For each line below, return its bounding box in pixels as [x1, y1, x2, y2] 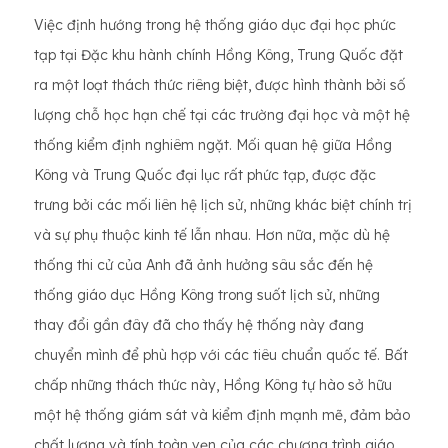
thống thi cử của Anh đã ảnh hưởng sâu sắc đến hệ [34, 256, 373, 274]
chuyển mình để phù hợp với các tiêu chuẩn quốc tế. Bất [34, 346, 408, 364]
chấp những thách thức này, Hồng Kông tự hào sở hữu [34, 376, 392, 394]
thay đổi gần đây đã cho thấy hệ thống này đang [34, 316, 364, 334]
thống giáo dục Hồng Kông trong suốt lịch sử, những [34, 286, 380, 304]
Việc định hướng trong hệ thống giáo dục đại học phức [34, 16, 396, 34]
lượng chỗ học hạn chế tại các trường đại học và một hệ [34, 106, 410, 124]
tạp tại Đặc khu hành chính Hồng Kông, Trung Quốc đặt [34, 46, 403, 64]
